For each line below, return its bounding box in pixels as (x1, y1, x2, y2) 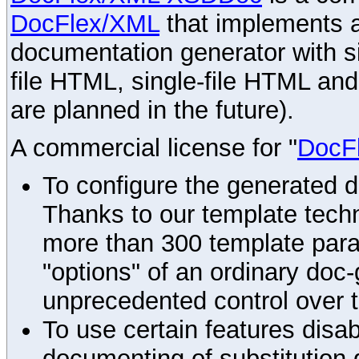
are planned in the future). (10, 96, 294, 125)
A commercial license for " (10, 133, 297, 162)
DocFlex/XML (10, 10, 159, 38)
